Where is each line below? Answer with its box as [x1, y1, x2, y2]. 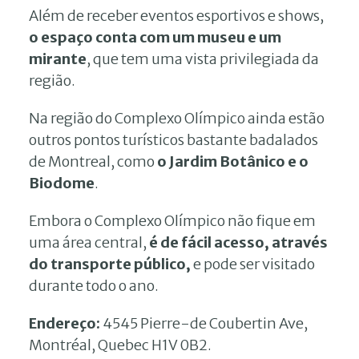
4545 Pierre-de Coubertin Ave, [100, 313, 308, 333]
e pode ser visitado [191, 254, 315, 273]
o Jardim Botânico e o [157, 151, 309, 171]
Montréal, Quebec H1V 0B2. [29, 335, 212, 354]
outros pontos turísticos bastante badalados [29, 130, 318, 149]
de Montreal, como [29, 151, 157, 171]
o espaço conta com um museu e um [29, 27, 281, 46]
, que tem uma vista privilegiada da [87, 49, 319, 68]
